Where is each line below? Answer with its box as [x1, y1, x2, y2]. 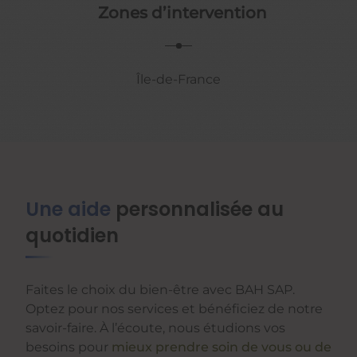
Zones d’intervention [98, 2, 267, 22]
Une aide [25, 195, 111, 222]
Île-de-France [136, 71, 221, 87]
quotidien [25, 222, 119, 249]
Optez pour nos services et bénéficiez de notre [25, 300, 323, 316]
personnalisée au [111, 195, 284, 222]
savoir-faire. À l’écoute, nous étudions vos [25, 320, 285, 335]
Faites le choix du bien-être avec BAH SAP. [25, 281, 295, 297]
